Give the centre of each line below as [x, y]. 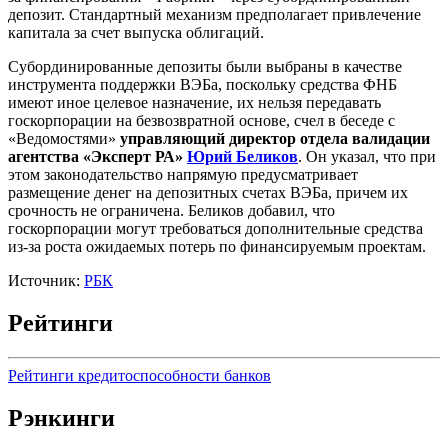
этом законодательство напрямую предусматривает [183, 175]
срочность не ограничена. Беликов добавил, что [171, 211]
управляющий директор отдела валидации [275, 139]
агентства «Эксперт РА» [97, 157]
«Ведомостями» [64, 139]
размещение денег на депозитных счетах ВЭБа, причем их [208, 193]
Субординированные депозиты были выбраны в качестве [205, 67]
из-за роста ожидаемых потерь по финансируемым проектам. [217, 247]
